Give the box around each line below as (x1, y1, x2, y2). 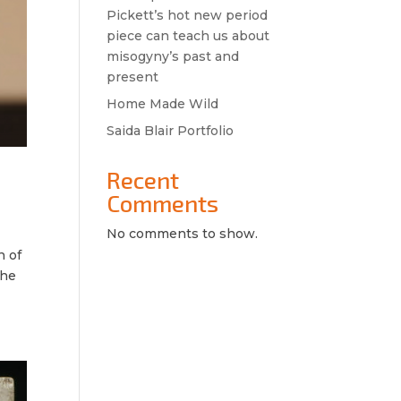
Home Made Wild (107, 96, 219, 112)
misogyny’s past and (107, 48, 240, 64)
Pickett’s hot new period (107, 7, 269, 23)
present (107, 69, 159, 85)
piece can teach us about (107, 28, 270, 44)
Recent (107, 166, 180, 193)
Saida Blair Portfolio (107, 123, 235, 139)
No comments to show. (107, 226, 259, 242)
